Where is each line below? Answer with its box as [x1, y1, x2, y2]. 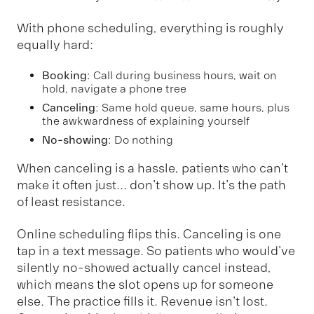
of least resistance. [17, 193, 125, 210]
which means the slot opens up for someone [17, 277, 273, 293]
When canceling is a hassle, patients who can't [17, 160, 288, 176]
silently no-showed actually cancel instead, [17, 260, 271, 276]
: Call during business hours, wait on [87, 68, 277, 83]
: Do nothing [108, 132, 173, 147]
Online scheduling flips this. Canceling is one [17, 226, 281, 243]
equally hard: [17, 37, 93, 53]
